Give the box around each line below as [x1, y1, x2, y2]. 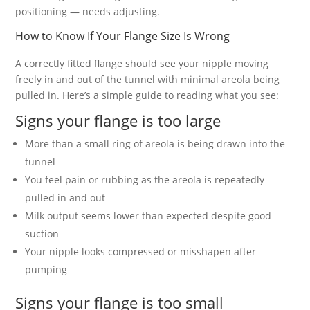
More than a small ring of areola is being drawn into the [25, 137, 286, 150]
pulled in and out [25, 191, 106, 204]
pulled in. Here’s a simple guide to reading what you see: [15, 89, 280, 102]
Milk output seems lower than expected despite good [25, 209, 272, 222]
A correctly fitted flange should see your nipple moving [15, 57, 269, 70]
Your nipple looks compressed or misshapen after [25, 245, 257, 258]
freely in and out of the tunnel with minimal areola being [15, 73, 280, 86]
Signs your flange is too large [15, 110, 221, 131]
